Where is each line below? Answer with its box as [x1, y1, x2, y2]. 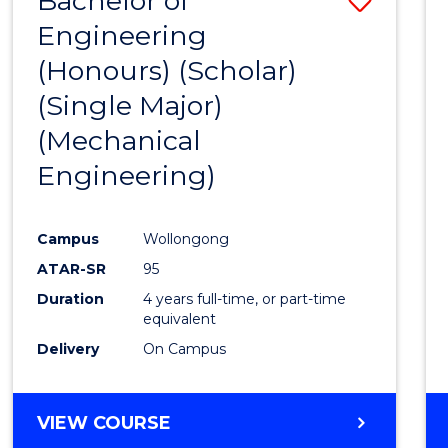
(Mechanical [37, 124, 202, 158]
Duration [37, 289, 105, 308]
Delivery [37, 339, 100, 358]
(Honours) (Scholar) [37, 54, 298, 88]
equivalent [143, 309, 217, 328]
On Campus [143, 339, 227, 358]
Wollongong [143, 229, 230, 248]
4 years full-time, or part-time [143, 289, 347, 308]
